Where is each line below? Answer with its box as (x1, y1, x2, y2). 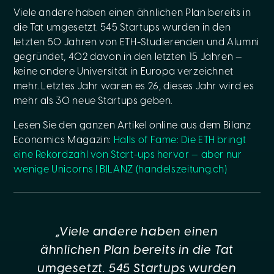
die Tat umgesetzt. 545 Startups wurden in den (13, 23, 231, 33)
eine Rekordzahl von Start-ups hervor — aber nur (13, 150, 242, 160)
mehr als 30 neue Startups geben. (13, 96, 173, 106)
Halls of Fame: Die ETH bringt (113, 135, 246, 146)
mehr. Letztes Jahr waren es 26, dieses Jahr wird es (13, 81, 254, 92)
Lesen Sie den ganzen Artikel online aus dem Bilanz (13, 120, 251, 131)
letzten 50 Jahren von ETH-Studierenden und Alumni (13, 37, 259, 48)
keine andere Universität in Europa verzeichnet (13, 67, 234, 77)
